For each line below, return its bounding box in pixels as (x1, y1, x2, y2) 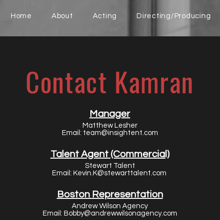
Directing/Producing (137, 12, 211, 20)
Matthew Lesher (82, 122, 137, 129)
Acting (92, 12, 117, 20)
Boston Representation (56, 190, 163, 199)
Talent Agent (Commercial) (50, 149, 169, 159)
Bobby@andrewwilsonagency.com (63, 210, 177, 217)
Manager (89, 109, 130, 119)
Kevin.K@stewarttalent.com (73, 169, 166, 177)
